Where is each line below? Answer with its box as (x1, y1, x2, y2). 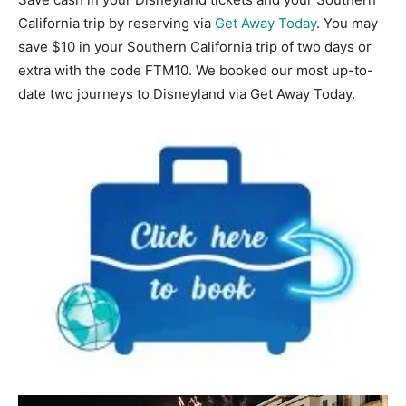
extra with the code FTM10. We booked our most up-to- (18, 62, 373, 80)
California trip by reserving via (18, 14, 215, 33)
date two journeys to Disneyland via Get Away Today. (18, 85, 355, 103)
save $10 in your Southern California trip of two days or (18, 38, 372, 56)
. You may (316, 14, 378, 33)
